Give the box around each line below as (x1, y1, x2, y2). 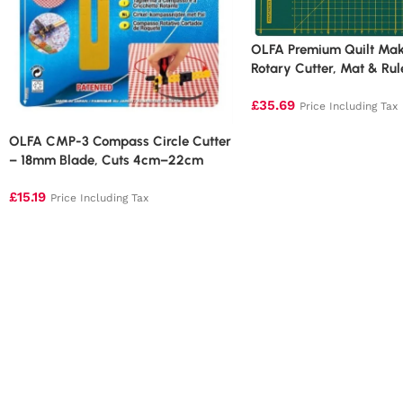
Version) (250, 79, 302, 96)
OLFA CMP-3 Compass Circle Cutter (9, 132, 231, 149)
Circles (9, 170, 51, 187)
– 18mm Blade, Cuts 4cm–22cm (9, 151, 203, 168)
